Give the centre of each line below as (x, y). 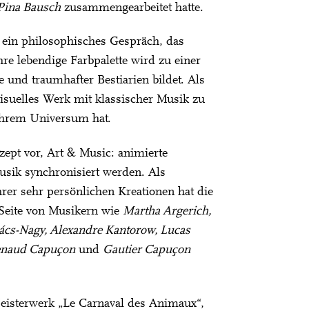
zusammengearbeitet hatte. (132, 8)
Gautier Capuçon (147, 250)
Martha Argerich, (167, 211)
